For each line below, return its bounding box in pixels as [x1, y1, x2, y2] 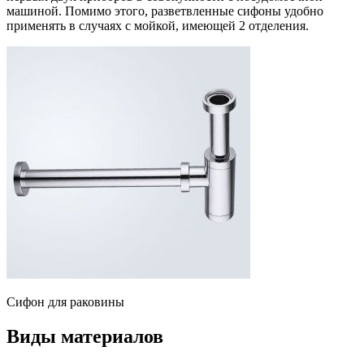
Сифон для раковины [6, 294, 124, 309]
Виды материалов [6, 325, 163, 347]
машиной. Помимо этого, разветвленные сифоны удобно [6, 3, 323, 18]
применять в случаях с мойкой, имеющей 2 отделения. [6, 18, 309, 32]
